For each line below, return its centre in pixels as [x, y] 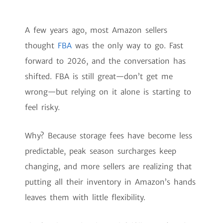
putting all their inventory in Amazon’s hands [110, 182]
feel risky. [42, 108]
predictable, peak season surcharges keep [101, 151]
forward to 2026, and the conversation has [105, 61]
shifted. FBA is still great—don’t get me [99, 77]
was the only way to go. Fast [127, 46]
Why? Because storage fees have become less [109, 136]
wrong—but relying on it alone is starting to [108, 92]
